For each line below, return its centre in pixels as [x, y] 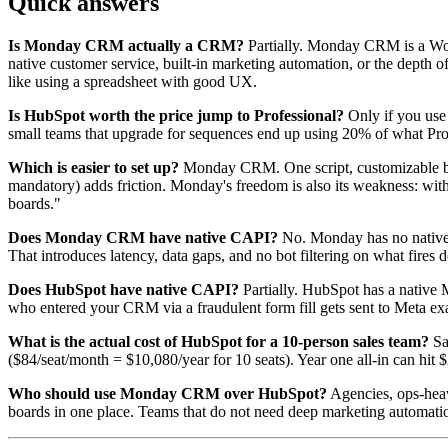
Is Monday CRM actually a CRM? [126, 45]
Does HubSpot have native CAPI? [123, 289]
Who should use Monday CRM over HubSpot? [167, 393]
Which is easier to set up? [93, 167]
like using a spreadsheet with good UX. [132, 81]
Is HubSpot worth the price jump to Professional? [176, 115]
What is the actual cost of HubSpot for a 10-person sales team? [218, 341]
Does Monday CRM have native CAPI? [143, 237]
